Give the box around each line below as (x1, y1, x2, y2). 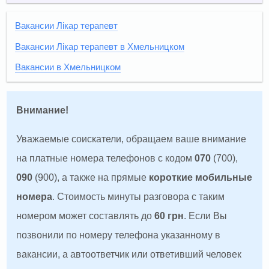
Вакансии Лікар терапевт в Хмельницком (15, 41, 185, 52)
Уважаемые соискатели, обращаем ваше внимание (16, 134, 247, 145)
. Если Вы (184, 211, 228, 222)
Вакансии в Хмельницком (15, 62, 121, 73)
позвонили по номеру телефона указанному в (16, 230, 221, 241)
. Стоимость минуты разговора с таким (52, 192, 225, 202)
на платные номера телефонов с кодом (16, 153, 195, 164)
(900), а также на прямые (32, 172, 150, 183)
